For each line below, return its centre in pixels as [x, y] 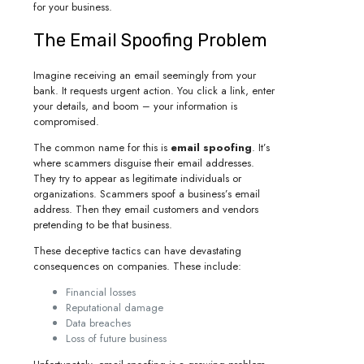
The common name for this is [102, 147]
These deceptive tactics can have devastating [137, 250]
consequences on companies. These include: [137, 266]
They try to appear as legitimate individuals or [137, 178]
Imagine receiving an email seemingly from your [145, 75]
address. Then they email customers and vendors [146, 209]
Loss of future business [116, 338]
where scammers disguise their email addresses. [144, 162]
